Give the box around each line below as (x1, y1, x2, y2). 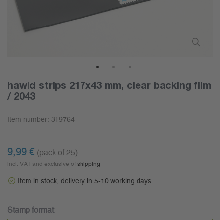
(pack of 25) (37, 149, 78, 157)
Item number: (7, 116, 51, 124)
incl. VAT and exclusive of (7, 161, 77, 167)
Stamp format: (7, 206, 55, 215)
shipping (77, 161, 100, 167)
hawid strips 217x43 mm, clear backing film (7, 79, 211, 91)
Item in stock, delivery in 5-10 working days (18, 178, 151, 185)
